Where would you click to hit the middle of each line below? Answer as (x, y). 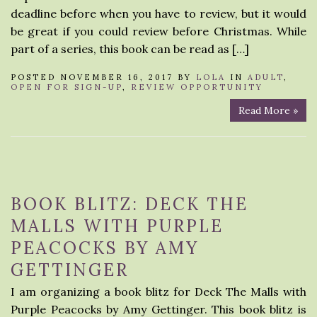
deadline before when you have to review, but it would (158, 13)
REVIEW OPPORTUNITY (197, 87)
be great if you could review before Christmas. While (158, 31)
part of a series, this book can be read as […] (130, 49)
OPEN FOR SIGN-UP (67, 87)
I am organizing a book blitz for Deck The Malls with (158, 292)
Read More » (268, 110)
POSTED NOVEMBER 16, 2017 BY (103, 77)
